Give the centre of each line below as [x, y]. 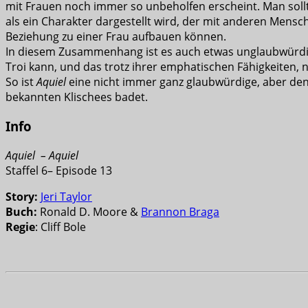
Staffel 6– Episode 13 [59, 170]
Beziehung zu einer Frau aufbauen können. [116, 37]
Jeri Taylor [66, 196]
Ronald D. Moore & [89, 211]
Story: [23, 196]
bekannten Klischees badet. [77, 97]
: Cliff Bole [60, 227]
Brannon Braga [180, 211]
